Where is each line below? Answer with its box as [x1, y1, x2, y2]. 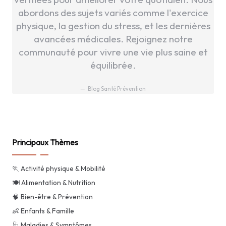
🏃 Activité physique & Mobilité [12, 163, 105, 173]
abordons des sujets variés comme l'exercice [18, 6, 208, 19]
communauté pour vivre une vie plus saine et [18, 45, 208, 58]
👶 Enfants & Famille [12, 206, 74, 215]
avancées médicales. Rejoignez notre [33, 32, 193, 45]
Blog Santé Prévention [87, 85, 146, 93]
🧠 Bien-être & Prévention [12, 192, 93, 201]
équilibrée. [90, 59, 136, 71]
